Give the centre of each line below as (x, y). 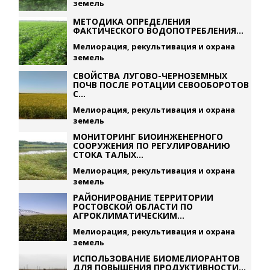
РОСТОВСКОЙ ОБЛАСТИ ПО (133, 206)
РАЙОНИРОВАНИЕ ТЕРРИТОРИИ (143, 197)
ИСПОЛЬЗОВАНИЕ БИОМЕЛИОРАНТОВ (157, 258)
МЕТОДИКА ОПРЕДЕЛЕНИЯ (132, 21)
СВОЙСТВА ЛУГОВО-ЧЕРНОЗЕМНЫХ (150, 76)
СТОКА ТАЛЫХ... (108, 155)
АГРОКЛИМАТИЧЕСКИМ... (129, 215)
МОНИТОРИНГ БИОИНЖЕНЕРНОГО (148, 137)
